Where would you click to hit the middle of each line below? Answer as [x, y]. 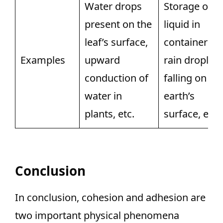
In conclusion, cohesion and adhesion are [110, 197]
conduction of [116, 78]
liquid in [182, 24]
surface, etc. [192, 114]
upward [102, 60]
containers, [189, 42]
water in [103, 96]
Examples [43, 60]
